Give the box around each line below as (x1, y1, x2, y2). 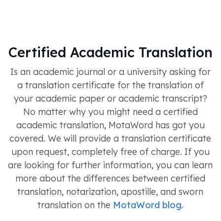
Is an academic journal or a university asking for (10, 66, 211, 77)
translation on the (37, 199, 113, 211)
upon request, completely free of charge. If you (11, 146, 210, 157)
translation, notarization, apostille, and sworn (17, 185, 203, 197)
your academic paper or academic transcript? (13, 92, 207, 104)
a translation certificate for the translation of (17, 79, 204, 91)
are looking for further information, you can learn (8, 159, 213, 171)
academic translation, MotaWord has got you (16, 119, 205, 131)
